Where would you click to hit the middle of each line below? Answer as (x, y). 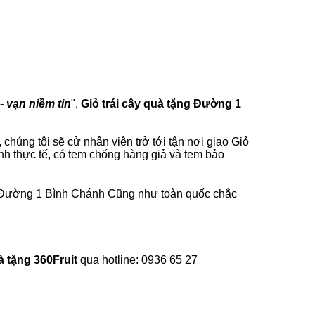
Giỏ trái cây (112, 104)
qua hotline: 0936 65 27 (137, 260)
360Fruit (56, 260)
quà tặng (168, 104)
